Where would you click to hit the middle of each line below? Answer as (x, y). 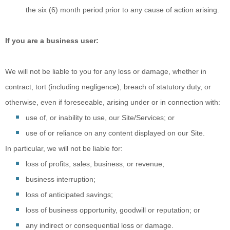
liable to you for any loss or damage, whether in (129, 71)
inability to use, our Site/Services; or (117, 118)
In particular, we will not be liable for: (64, 148)
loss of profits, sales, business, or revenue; (95, 164)
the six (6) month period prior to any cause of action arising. (122, 10)
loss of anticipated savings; (69, 195)
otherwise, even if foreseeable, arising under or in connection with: (113, 102)
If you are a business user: (52, 41)
